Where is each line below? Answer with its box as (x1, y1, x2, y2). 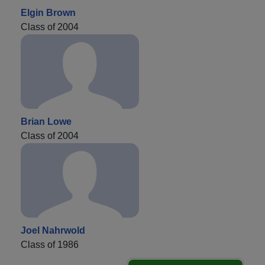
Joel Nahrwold (21, 225, 85, 235)
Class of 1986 (21, 239, 79, 250)
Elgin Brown (21, 7, 76, 18)
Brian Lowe (21, 116, 72, 127)
